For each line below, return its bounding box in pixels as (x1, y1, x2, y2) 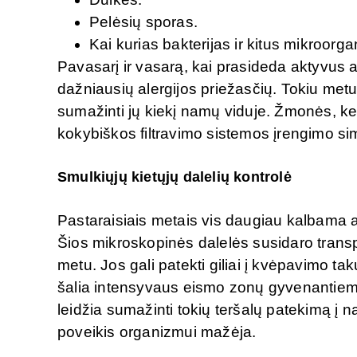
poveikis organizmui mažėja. (57, 323, 257, 340)
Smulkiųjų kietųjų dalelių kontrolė (57, 168, 292, 185)
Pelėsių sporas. (89, 14, 202, 31)
